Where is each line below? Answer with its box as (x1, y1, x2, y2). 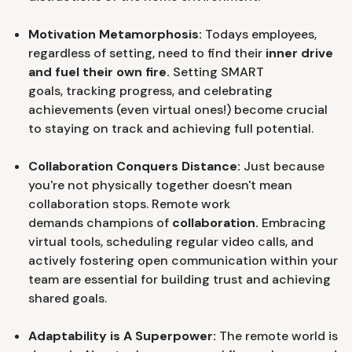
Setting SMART (170, 63, 264, 80)
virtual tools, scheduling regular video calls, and (28, 233, 313, 250)
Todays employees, (202, 25, 317, 42)
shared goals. (28, 289, 107, 306)
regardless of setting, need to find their (28, 44, 262, 61)
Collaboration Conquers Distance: (28, 157, 240, 174)
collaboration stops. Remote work (28, 195, 230, 212)
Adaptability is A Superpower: (28, 327, 216, 344)
